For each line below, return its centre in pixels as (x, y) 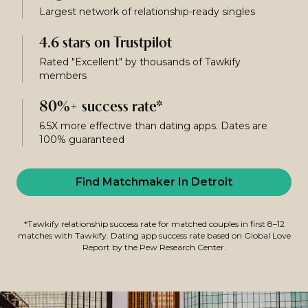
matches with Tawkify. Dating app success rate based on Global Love (154, 235)
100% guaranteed (82, 140)
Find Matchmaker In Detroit (154, 182)
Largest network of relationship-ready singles (147, 12)
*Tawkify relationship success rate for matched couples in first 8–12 (154, 224)
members (63, 76)
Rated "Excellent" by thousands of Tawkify (140, 62)
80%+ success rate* (101, 108)
